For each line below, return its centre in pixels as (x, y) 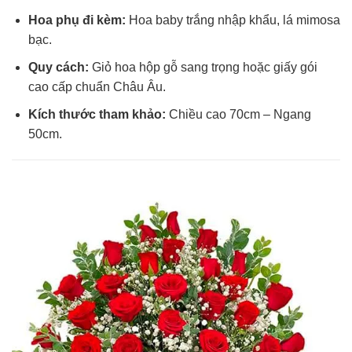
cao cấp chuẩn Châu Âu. (97, 86)
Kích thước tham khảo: (97, 114)
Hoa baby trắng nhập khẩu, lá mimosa (233, 20)
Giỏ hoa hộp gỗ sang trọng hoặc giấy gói (203, 67)
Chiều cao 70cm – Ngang (238, 114)
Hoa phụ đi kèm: (77, 20)
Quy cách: (58, 67)
